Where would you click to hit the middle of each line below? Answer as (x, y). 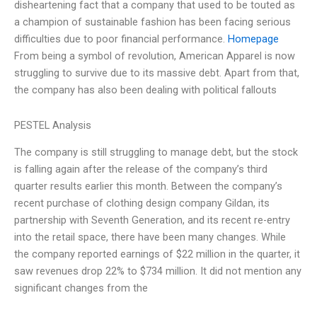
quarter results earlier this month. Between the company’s (148, 186)
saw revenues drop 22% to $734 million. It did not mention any (158, 271)
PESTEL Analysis (53, 125)
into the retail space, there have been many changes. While (150, 237)
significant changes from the (81, 288)
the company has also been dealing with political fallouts (145, 90)
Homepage (253, 39)
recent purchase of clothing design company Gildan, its (142, 203)
